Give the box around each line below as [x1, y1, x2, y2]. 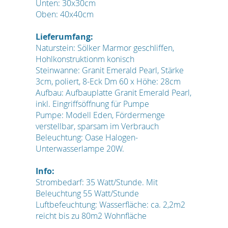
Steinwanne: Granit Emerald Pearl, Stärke [36, 64, 184, 76]
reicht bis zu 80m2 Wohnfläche [36, 210, 147, 221]
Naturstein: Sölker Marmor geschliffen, [36, 42, 174, 53]
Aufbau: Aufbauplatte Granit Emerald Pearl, [36, 87, 191, 98]
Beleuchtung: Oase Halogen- [36, 131, 138, 143]
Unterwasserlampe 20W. [36, 142, 124, 154]
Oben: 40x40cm [36, 8, 94, 20]
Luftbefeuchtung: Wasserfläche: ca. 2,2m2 [36, 198, 185, 210]
